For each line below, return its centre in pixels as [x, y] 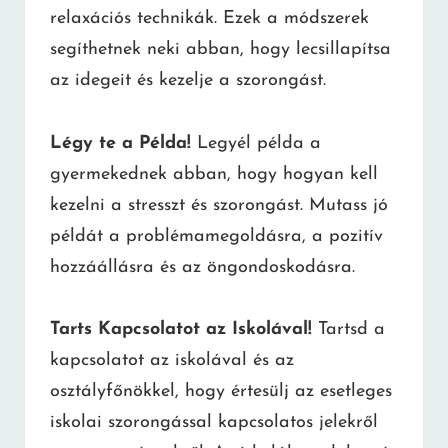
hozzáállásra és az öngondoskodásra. [202, 267]
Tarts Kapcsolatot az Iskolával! [181, 330]
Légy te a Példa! [120, 143]
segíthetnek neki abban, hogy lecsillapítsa [220, 50]
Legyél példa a [256, 143]
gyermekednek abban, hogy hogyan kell [214, 174]
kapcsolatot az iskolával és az [172, 361]
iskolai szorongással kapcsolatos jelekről [214, 423]
